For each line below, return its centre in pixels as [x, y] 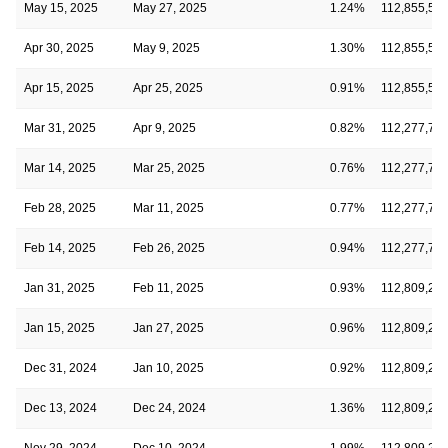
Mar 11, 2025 [168, 207]
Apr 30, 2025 [59, 47]
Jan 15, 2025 [59, 327]
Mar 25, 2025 [169, 167]
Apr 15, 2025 [59, 87]
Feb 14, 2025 [60, 247]
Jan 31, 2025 [59, 287]
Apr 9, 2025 [164, 127]
